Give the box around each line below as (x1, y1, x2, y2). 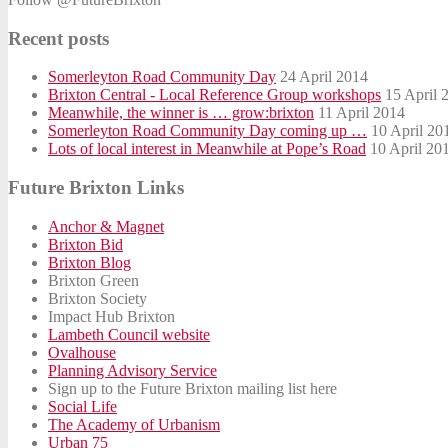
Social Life (48, 397, 117, 415)
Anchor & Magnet (48, 217, 164, 235)
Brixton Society (48, 289, 147, 307)
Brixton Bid (48, 235, 123, 253)
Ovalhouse (48, 343, 116, 361)
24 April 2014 (280, 68, 368, 86)
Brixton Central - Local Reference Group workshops (48, 86, 381, 104)
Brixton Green (48, 271, 139, 289)
